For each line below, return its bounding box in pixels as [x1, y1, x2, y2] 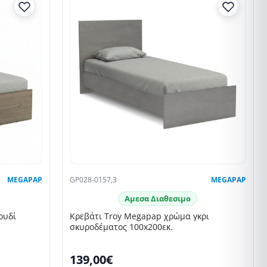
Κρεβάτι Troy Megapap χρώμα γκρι [69, 210, 209, 222]
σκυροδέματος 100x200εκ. [69, 221, 173, 233]
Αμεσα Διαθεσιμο [125, 193, 191, 204]
